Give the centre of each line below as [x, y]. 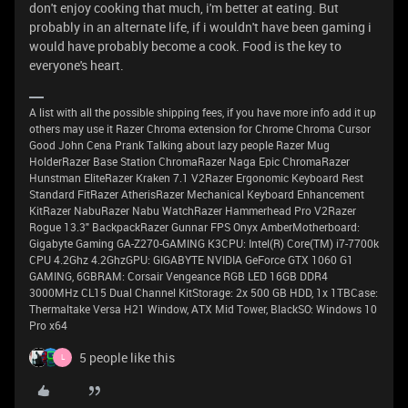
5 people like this [127, 357]
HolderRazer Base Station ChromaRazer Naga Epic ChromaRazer [189, 161]
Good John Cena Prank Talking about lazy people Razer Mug [179, 144]
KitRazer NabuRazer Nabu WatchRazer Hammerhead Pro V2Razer [193, 210]
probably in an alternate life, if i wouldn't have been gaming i [200, 26]
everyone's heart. [76, 65]
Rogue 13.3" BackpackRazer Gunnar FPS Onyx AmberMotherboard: [194, 226]
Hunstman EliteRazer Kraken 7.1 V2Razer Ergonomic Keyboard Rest [196, 177]
